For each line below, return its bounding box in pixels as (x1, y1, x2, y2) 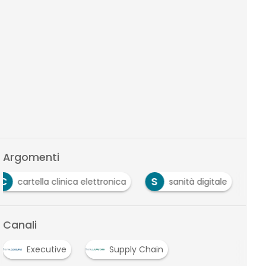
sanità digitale (169, 176, 227, 188)
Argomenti (2, 150, 59, 164)
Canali (2, 218, 37, 232)
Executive (26, 243, 66, 255)
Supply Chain (109, 243, 163, 255)
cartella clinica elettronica (17, 176, 126, 188)
